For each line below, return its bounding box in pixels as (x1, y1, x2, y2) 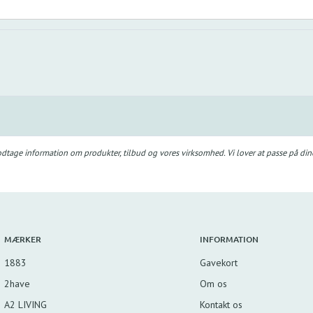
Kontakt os (199, 298, 242, 311)
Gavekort (199, 256, 238, 269)
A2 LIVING (3, 298, 47, 311)
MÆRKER (3, 233, 41, 245)
